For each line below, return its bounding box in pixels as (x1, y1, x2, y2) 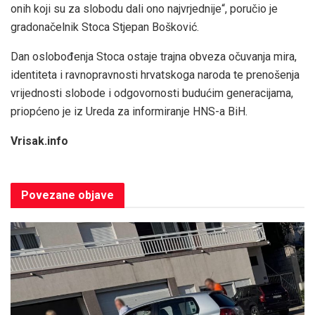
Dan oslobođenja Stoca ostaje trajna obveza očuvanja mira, (11, 50, 297, 64)
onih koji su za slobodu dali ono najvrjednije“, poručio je (11, 2, 278, 16)
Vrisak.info (11, 134, 68, 148)
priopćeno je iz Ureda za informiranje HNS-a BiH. (11, 105, 247, 119)
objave (75, 188, 114, 202)
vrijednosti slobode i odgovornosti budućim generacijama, (11, 86, 293, 101)
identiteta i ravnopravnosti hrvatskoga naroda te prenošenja (11, 68, 300, 82)
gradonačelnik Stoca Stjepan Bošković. (11, 20, 199, 34)
